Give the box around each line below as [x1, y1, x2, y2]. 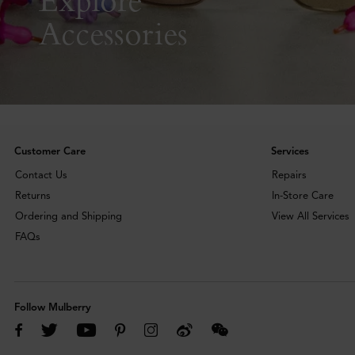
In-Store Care [271, 189, 334, 203]
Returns [15, 189, 51, 203]
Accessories [39, 13, 188, 54]
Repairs [271, 169, 307, 182]
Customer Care [14, 145, 86, 158]
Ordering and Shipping [15, 210, 122, 223]
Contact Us [15, 169, 67, 182]
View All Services [271, 210, 349, 223]
